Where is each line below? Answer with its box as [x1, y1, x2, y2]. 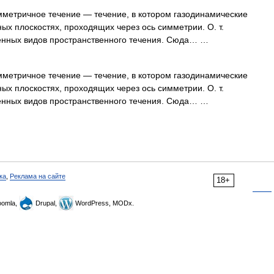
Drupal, [34, 199, 59, 207]
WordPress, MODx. [73, 199, 134, 207]
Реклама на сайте [10, 172, 65, 180]
